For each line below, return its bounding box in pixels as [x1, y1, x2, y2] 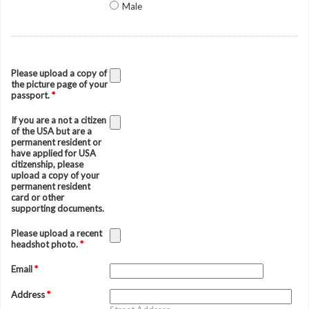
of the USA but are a [11, 126, 92, 137]
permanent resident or [11, 137, 101, 148]
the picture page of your [11, 79, 108, 90]
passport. [11, 90, 52, 101]
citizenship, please [11, 159, 83, 170]
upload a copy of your [11, 170, 99, 181]
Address [11, 289, 47, 300]
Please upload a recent [11, 228, 102, 239]
